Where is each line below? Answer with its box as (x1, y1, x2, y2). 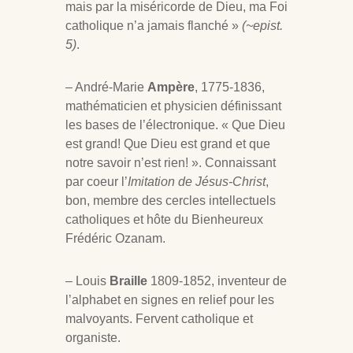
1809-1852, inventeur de (147, 274, 287, 288)
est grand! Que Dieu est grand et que (65, 137, 270, 151)
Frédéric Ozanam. (65, 232, 165, 246)
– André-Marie (65, 80, 147, 95)
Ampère (147, 80, 195, 95)
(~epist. (242, 19, 283, 33)
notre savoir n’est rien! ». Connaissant (65, 156, 276, 170)
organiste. (65, 331, 121, 345)
